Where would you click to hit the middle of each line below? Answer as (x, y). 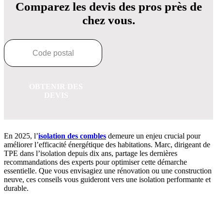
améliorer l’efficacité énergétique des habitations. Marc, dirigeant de (107, 145)
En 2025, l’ (21, 136)
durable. (16, 188)
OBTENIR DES (56, 87)
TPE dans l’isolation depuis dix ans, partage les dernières (91, 154)
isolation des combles (72, 136)
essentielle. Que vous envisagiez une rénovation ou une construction (108, 171)
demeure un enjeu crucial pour (153, 136)
